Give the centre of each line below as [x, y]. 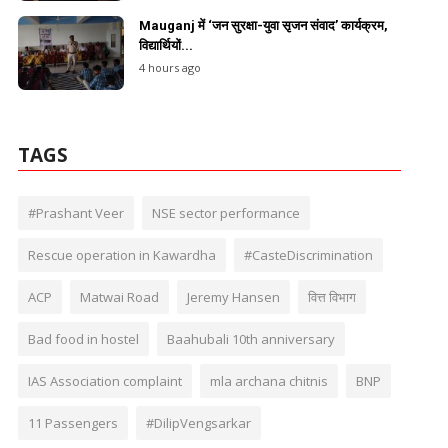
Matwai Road [119, 296]
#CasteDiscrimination [308, 254]
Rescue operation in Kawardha [121, 254]
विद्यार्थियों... [165, 45]
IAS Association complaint [104, 380]
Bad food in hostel [83, 338]
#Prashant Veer [75, 212]
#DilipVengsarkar [198, 422]
